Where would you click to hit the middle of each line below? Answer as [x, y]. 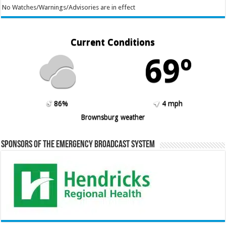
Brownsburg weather [113, 117]
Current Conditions [113, 42]
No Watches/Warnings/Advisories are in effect [68, 7]
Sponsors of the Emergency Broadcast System [78, 145]
